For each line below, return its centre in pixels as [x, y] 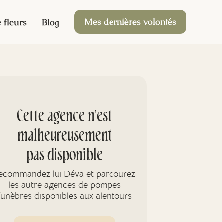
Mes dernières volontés [130, 22]
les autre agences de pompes [64, 185]
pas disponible [64, 156]
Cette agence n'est [64, 117]
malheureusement [64, 137]
